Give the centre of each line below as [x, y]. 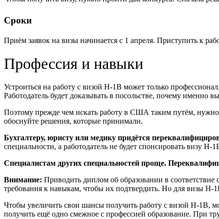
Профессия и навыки [74, 63]
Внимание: [24, 179]
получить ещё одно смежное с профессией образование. [98, 214]
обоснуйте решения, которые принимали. [74, 121]
